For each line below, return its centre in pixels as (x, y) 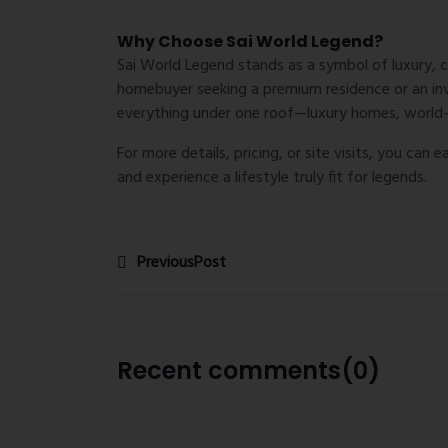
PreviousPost (181, 262)
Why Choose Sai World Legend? (250, 41)
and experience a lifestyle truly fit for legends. (272, 177)
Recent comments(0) (248, 370)
